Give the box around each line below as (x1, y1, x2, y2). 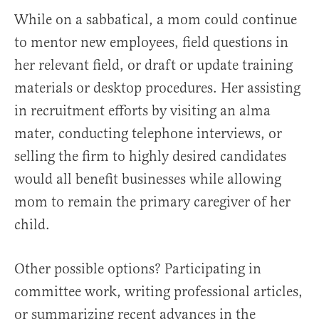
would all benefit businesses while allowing (14, 170, 281, 189)
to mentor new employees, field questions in (14, 33, 288, 52)
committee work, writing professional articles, (14, 283, 303, 301)
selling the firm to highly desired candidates (14, 147, 286, 166)
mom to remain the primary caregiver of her (14, 193, 291, 211)
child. (14, 216, 50, 234)
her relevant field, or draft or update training (14, 56, 293, 75)
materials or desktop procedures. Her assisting (14, 79, 300, 98)
